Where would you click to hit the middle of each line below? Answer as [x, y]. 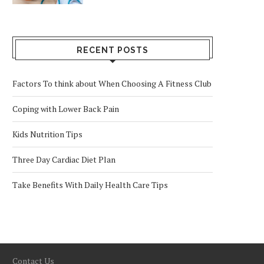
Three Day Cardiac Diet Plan [64, 159]
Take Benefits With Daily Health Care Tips [90, 185]
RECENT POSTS [113, 50]
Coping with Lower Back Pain [66, 109]
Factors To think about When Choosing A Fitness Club [112, 83]
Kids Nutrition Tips [47, 134]
